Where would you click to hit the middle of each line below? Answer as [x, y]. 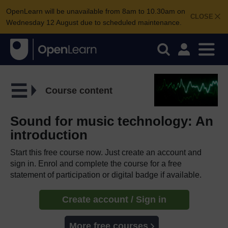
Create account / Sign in [114, 199]
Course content [79, 90]
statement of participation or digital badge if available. [106, 175]
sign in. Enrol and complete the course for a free [96, 163]
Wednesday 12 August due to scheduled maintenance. [94, 22]
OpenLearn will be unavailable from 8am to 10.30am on [96, 11]
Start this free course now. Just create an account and [106, 152]
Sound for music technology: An [112, 121]
